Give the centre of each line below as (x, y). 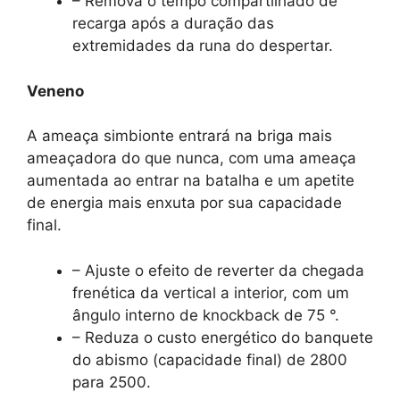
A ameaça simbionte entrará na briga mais (179, 136)
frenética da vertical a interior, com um (211, 292)
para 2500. (112, 382)
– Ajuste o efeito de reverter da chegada (218, 270)
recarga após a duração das (173, 24)
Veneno (55, 91)
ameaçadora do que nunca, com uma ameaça (192, 158)
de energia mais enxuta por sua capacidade (184, 203)
